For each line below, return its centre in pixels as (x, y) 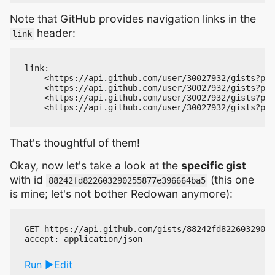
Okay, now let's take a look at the (95, 166)
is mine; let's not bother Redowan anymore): (121, 194)
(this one (231, 180)
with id (28, 180)
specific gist (214, 166)
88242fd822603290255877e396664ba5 (127, 181)
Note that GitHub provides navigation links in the (133, 18)
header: (55, 33)
